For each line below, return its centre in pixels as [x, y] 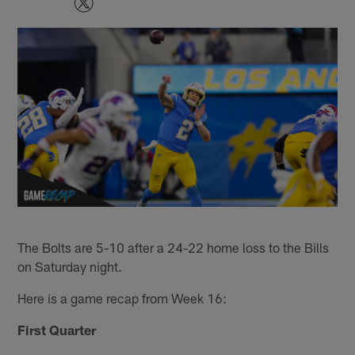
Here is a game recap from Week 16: [122, 298]
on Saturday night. [70, 266]
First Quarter [57, 329]
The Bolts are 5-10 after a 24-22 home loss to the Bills [174, 247]
